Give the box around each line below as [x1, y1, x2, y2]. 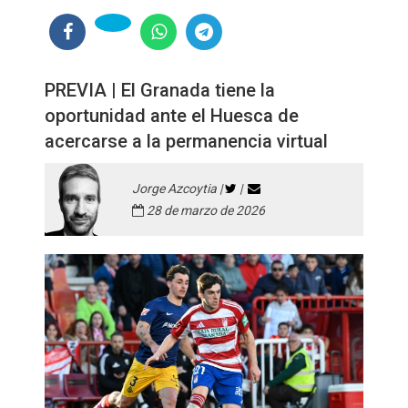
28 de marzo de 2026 [144, 203, 265, 218]
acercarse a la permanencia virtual [45, 130, 328, 152]
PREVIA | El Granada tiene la [45, 79, 275, 101]
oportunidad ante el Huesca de [45, 105, 299, 127]
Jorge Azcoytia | [132, 181, 225, 196]
